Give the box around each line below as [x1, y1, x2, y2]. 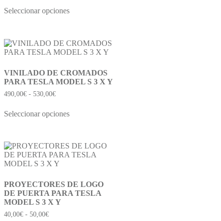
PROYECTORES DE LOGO [4, 180, 104, 189]
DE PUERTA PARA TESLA [4, 189, 101, 198]
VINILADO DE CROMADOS [4, 68, 108, 77]
